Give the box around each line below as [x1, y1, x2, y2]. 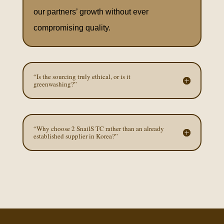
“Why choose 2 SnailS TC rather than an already [33, 124, 164, 133]
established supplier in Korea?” [33, 131, 118, 140]
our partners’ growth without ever [33, 7, 148, 16]
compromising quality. [33, 23, 110, 32]
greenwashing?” [33, 79, 77, 88]
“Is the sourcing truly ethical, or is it [33, 72, 130, 81]
